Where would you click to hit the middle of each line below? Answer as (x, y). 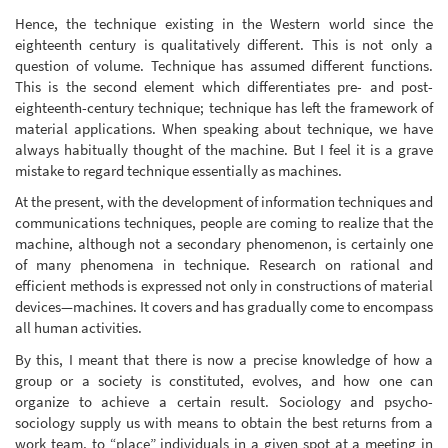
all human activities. (78, 328)
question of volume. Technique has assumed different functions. (224, 65)
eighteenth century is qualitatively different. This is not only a (224, 44)
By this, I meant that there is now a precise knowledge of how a (224, 359)
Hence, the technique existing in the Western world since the (224, 23)
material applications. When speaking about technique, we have (224, 128)
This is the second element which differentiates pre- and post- (224, 86)
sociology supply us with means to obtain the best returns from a (224, 422)
